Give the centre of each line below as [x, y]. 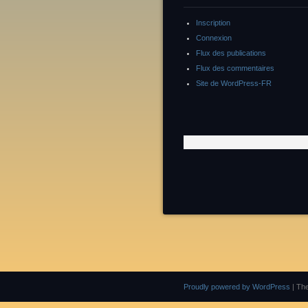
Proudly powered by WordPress [237, 286]
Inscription [213, 23]
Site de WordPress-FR [234, 83]
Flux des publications [231, 53]
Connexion [214, 38]
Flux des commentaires [235, 68]
